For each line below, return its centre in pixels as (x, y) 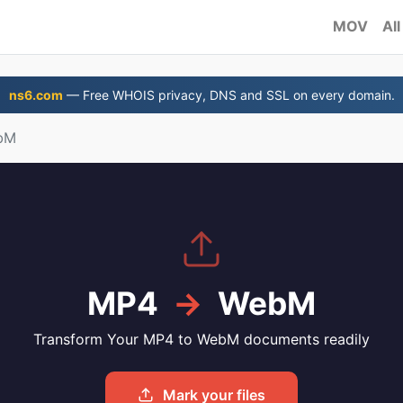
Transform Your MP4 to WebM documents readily (201, 339)
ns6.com (36, 95)
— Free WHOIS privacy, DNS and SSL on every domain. (228, 95)
